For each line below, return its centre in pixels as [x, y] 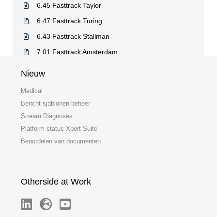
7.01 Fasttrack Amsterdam [77, 52]
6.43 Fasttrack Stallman [73, 36]
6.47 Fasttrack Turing [70, 21]
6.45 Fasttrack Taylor [69, 5]
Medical [32, 91]
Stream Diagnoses [47, 116]
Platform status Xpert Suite [59, 129]
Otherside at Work [56, 182]
